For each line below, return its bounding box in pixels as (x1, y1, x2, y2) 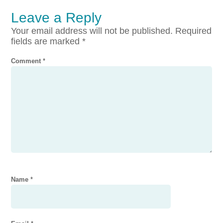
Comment (11, 57, 43, 65)
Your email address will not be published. (11, 26, 173, 36)
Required (175, 26, 212, 36)
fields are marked (11, 36, 83, 47)
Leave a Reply (11, 10, 102, 26)
